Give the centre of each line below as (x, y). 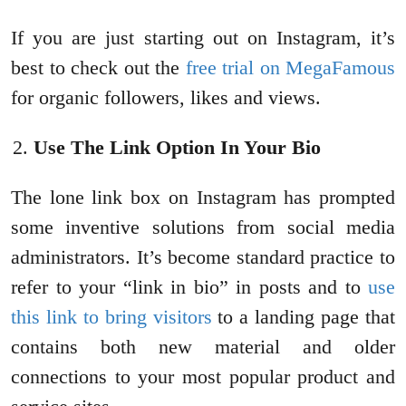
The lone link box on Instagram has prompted (203, 198)
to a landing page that (304, 317)
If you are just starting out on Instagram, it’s (203, 38)
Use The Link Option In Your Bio (177, 148)
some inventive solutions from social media (203, 227)
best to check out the (98, 68)
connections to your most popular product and (203, 377)
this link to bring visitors (111, 317)
